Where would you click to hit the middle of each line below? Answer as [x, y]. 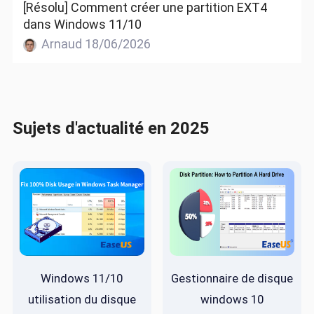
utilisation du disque [82, 299]
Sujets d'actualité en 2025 [111, 128]
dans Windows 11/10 [82, 25]
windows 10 [232, 299]
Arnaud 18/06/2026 [95, 44]
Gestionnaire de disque [232, 278]
